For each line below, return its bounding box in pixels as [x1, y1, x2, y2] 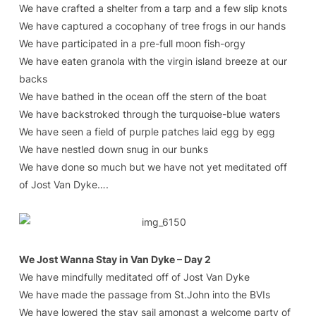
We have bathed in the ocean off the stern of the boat [18, 90, 267, 102]
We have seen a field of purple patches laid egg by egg [18, 126, 275, 138]
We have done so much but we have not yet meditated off [18, 161, 287, 173]
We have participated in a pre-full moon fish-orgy [18, 37, 245, 49]
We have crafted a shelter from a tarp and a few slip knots [18, 2, 287, 14]
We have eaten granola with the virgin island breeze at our [18, 55, 287, 67]
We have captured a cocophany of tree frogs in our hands [18, 20, 286, 32]
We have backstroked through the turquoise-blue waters [18, 108, 280, 120]
